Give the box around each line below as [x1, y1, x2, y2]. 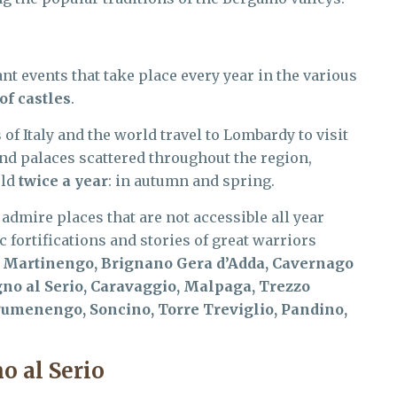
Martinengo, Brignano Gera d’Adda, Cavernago [3, 254, 354, 272]
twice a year [19, 172, 108, 190]
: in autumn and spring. [108, 172, 275, 190]
